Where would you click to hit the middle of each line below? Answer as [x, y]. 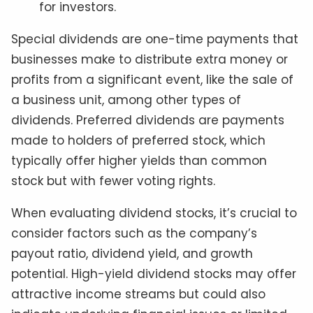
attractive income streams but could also [138, 294]
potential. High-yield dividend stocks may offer [154, 274]
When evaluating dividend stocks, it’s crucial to [154, 213]
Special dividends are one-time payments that [155, 39]
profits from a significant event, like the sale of [152, 80]
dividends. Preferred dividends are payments [148, 121]
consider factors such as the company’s [134, 234]
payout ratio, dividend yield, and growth [132, 254]
